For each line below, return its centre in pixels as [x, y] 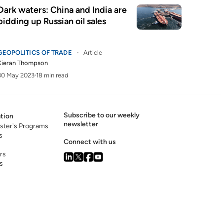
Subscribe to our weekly [102, 115]
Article [92, 53]
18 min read [52, 75]
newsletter [81, 124]
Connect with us [90, 142]
